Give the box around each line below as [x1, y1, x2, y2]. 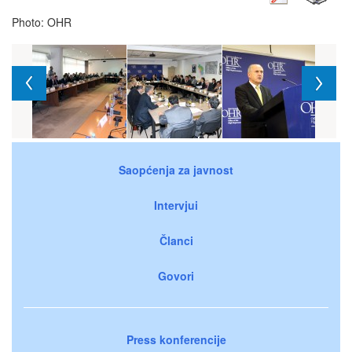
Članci [159, 232, 193, 248]
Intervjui [154, 196, 198, 213]
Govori [158, 267, 194, 284]
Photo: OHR [12, 13, 71, 30]
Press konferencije [126, 331, 226, 347]
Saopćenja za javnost [119, 161, 233, 178]
